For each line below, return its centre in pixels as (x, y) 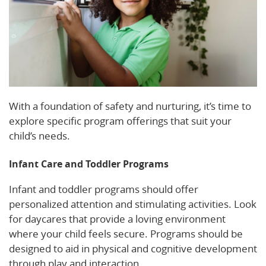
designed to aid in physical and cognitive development (133, 248)
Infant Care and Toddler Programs (89, 164)
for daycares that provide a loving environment (117, 218)
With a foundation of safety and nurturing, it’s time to (130, 106)
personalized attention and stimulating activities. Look (133, 204)
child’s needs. (39, 135)
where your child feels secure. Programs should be (126, 233)
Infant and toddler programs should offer (104, 189)
